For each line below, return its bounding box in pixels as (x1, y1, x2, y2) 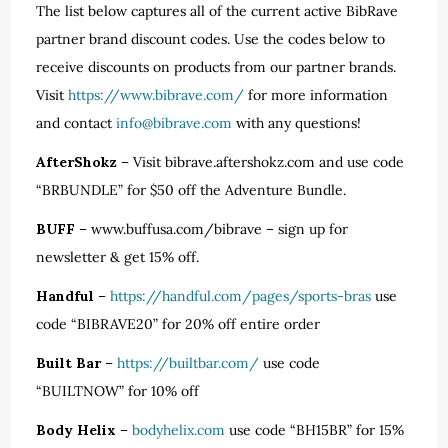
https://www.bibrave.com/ (68, 86, 245, 104)
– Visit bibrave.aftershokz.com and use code (121, 153, 405, 171)
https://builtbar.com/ (117, 354, 260, 372)
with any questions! (232, 114, 362, 132)
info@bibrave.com (116, 114, 233, 132)
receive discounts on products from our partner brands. (36, 58, 397, 76)
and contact (36, 114, 117, 132)
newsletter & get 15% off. (36, 248, 204, 266)
